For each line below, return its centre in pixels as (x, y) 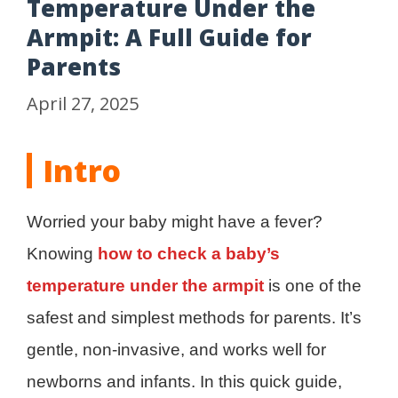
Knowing (62, 253)
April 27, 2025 (83, 103)
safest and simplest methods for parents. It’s (194, 317)
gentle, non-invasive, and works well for (176, 349)
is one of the (313, 285)
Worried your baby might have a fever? (175, 221)
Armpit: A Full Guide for (169, 37)
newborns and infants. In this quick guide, (184, 381)
